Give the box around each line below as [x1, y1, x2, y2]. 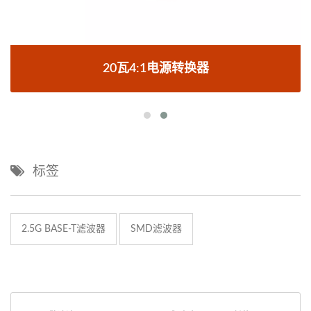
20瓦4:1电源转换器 [102, 62, 209, 75]
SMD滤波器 [131, 224, 182, 234]
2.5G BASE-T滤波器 [22, 224, 106, 234]
